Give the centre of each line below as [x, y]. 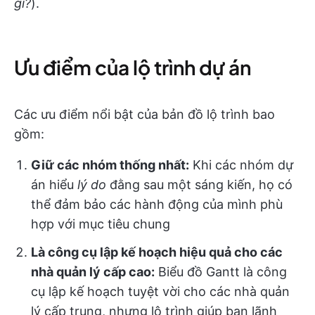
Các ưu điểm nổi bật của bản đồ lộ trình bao [144, 114]
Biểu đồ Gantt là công [221, 271]
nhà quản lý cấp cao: [93, 271]
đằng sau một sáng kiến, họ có [199, 184]
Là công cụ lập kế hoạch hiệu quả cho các [157, 252]
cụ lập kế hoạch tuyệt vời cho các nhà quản [160, 291]
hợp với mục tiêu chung [101, 224]
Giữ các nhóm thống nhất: [110, 165]
